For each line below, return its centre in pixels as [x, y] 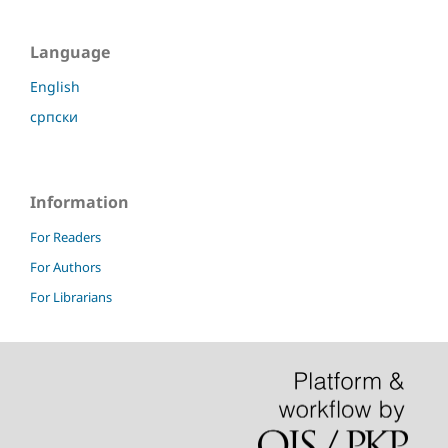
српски [54, 116]
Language [70, 51]
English [55, 86]
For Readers [65, 236]
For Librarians [71, 296]
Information [79, 201]
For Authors [65, 266]
